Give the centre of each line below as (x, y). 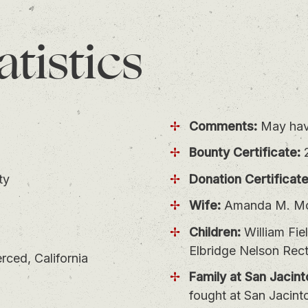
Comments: (223, 126)
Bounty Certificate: (244, 153)
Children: (214, 232)
